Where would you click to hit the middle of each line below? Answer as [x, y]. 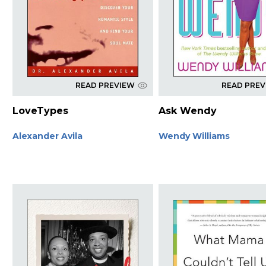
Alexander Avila [47, 136]
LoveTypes [40, 110]
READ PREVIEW [105, 85]
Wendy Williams [194, 136]
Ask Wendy [188, 110]
